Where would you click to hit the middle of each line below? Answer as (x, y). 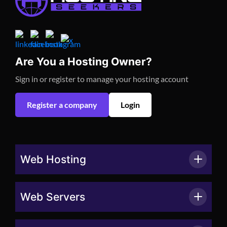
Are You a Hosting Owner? (84, 61)
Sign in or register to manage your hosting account (102, 79)
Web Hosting (53, 159)
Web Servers (53, 197)
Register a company (62, 104)
